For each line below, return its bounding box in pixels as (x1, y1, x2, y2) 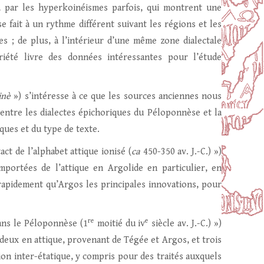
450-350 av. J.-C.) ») (140, 146, 222, 157)
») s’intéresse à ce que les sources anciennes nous (14, 91, 222, 102)
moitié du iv (94, 218, 146, 229)
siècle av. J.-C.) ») (148, 218, 222, 229)
